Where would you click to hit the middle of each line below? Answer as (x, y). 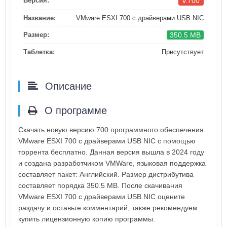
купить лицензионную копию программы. (87, 219)
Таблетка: (39, 52)
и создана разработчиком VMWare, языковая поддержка (112, 163)
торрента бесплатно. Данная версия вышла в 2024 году (111, 152)
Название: (40, 18)
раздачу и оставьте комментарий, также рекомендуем (108, 207)
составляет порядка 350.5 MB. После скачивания (100, 185)
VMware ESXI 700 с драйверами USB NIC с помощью (107, 141)
